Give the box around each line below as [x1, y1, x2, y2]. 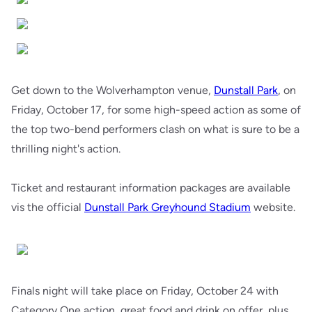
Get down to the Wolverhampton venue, [11, 84, 214, 97]
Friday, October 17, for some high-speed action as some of [11, 103, 301, 116]
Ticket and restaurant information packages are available [11, 181, 290, 194]
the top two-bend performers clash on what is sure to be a [11, 123, 299, 136]
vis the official [11, 201, 84, 214]
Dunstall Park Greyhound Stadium [84, 201, 251, 214]
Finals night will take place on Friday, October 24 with [11, 284, 279, 297]
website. [251, 201, 301, 214]
